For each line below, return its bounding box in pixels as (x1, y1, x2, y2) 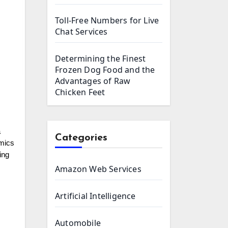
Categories (55, 133, 107, 143)
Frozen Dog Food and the (55, 64, 155, 75)
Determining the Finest (55, 53, 146, 64)
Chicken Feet (55, 87, 105, 98)
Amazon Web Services (55, 163, 141, 175)
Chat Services (55, 26, 108, 37)
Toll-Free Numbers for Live (55, 15, 159, 26)
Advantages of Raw (55, 75, 131, 87)
